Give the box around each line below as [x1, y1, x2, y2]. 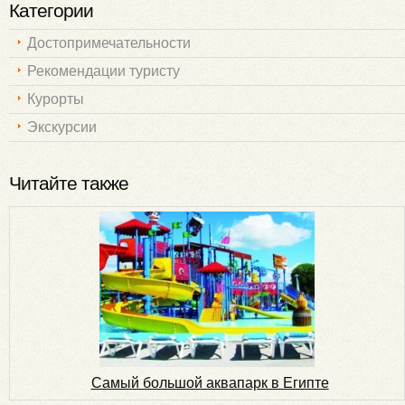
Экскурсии [27, 118, 97, 135]
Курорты [27, 90, 84, 107]
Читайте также [9, 172, 128, 193]
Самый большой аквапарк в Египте [90, 374, 329, 391]
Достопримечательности [27, 34, 191, 51]
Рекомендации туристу [27, 62, 180, 79]
